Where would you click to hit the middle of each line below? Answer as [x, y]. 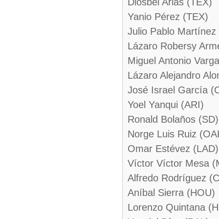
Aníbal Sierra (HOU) [171, 193]
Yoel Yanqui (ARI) [166, 105]
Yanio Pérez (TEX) [168, 17]
